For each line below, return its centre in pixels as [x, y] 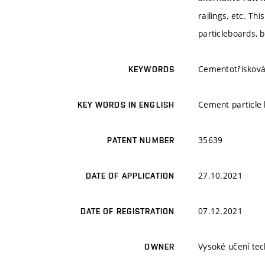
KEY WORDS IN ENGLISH [126, 105]
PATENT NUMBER [141, 140]
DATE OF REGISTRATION [127, 211]
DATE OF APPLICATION [130, 176]
